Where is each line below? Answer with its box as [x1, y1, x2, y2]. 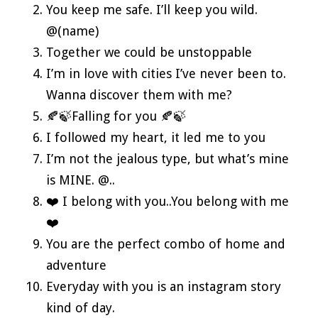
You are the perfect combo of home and [46, 236, 285, 251]
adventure [46, 257, 106, 273]
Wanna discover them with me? [46, 87, 232, 102]
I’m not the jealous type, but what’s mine [46, 150, 289, 166]
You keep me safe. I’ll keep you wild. [46, 1, 258, 17]
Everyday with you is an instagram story [46, 278, 281, 294]
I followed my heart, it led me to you [46, 129, 265, 145]
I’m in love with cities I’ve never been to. [46, 65, 286, 81]
